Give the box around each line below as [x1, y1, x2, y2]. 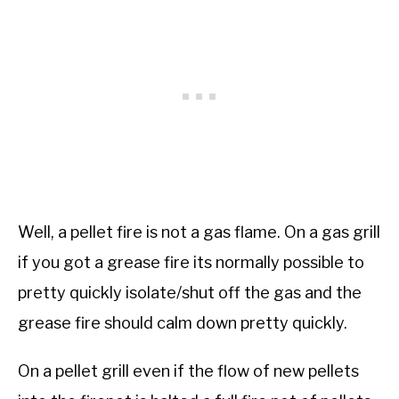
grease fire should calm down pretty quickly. [18, 313, 347, 332]
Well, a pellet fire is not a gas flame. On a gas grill [18, 222, 380, 241]
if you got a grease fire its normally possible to [18, 252, 364, 272]
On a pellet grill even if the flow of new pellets [18, 361, 359, 380]
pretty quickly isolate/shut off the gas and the [18, 282, 362, 302]
